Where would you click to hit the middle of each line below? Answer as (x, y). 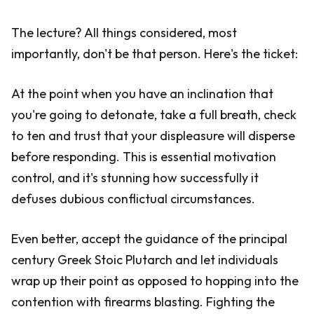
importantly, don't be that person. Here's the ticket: (155, 54)
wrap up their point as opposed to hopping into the (155, 281)
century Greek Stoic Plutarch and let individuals (145, 260)
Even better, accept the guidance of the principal (149, 239)
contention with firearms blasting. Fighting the (143, 302)
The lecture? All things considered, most (124, 33)
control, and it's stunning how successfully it (135, 178)
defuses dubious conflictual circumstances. (133, 199)
